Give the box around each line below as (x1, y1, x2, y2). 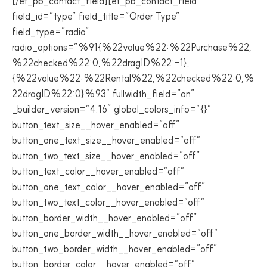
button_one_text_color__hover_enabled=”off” (12, 181, 206, 193)
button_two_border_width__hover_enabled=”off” (12, 243, 218, 254)
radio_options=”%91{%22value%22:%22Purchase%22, (12, 41, 252, 53)
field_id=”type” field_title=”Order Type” (12, 10, 180, 22)
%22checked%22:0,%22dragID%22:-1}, (12, 57, 190, 69)
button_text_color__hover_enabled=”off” (12, 165, 185, 177)
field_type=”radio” (12, 26, 89, 38)
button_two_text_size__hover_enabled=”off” (12, 150, 200, 162)
